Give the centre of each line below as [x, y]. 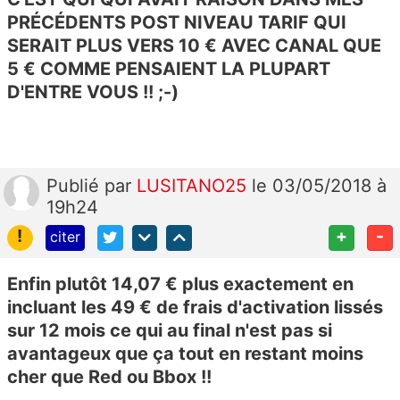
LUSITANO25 [194, 186]
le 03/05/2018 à [319, 186]
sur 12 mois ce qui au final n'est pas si [170, 331]
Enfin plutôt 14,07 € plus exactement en [180, 284]
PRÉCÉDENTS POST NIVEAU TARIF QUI [177, 23]
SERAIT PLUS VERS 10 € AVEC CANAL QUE [194, 46]
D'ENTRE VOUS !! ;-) [93, 92]
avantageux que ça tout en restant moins [185, 354]
